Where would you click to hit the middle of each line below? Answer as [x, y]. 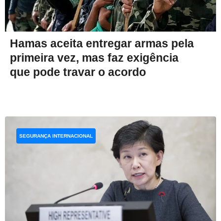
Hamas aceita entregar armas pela [102, 43]
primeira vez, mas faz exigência [94, 57]
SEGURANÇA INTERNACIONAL [56, 136]
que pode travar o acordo [78, 72]
